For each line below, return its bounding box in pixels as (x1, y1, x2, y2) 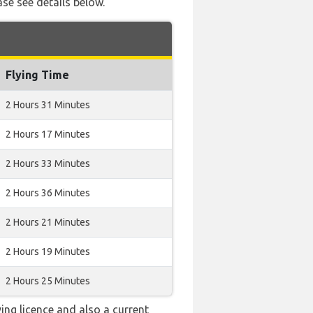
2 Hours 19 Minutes (6, 246, 90, 257)
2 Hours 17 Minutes (6, 129, 90, 140)
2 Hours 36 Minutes (6, 187, 90, 198)
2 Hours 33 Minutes (6, 158, 90, 169)
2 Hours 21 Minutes (6, 217, 90, 228)
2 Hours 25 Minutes (6, 275, 90, 286)
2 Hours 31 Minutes (6, 99, 90, 110)
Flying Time (6, 68, 69, 81)
